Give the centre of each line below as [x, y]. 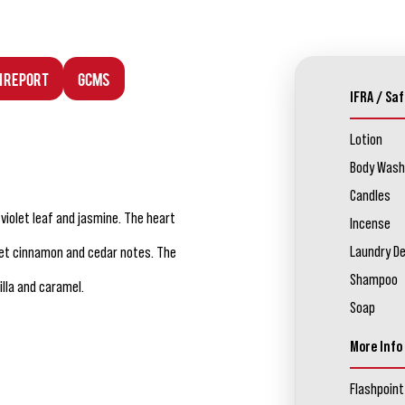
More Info [376, 347]
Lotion [366, 140]
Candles [370, 196]
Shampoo [373, 280]
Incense [370, 224]
